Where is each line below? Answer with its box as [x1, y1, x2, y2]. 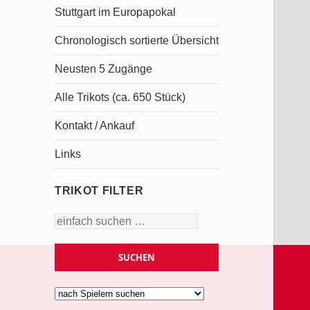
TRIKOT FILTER [55, 185, 144, 197]
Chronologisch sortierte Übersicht [55, 35, 219, 46]
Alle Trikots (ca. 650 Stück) [55, 91, 186, 103]
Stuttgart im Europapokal [55, 6, 176, 18]
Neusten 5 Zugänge [55, 63, 153, 75]
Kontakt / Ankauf [55, 120, 135, 131]
